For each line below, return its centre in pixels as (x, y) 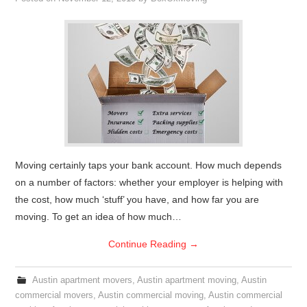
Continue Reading (149, 244)
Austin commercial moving (151, 295)
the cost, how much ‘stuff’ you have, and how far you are (137, 199)
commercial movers (54, 295)
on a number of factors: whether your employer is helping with (149, 182)
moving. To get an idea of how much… (99, 217)
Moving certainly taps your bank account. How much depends (149, 165)
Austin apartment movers (82, 280)
